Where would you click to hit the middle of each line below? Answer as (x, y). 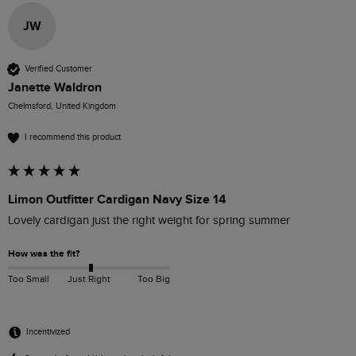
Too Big (153, 279)
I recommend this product (73, 137)
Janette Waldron (55, 87)
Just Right (89, 279)
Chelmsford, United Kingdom (62, 106)
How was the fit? (44, 253)
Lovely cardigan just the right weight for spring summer (149, 220)
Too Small (29, 279)
